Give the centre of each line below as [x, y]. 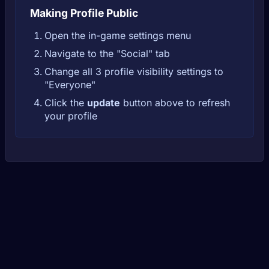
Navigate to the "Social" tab [107, 53]
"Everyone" [70, 84]
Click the [66, 102]
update [104, 102]
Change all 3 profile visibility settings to [134, 71]
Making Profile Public [84, 13]
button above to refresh [175, 102]
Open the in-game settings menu [118, 35]
